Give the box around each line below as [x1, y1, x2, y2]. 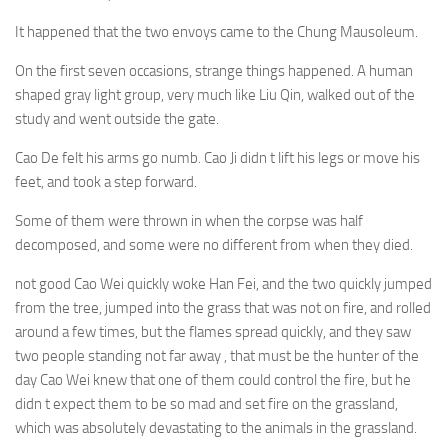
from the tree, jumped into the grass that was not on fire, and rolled [15, 299, 431, 317]
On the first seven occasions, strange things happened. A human [15, 62, 413, 80]
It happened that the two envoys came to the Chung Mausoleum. [15, 23, 418, 41]
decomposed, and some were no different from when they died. [15, 236, 413, 254]
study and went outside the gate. [15, 110, 219, 128]
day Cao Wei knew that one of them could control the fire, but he [15, 371, 411, 389]
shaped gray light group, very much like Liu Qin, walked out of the [15, 86, 415, 104]
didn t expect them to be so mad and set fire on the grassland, [15, 395, 398, 413]
